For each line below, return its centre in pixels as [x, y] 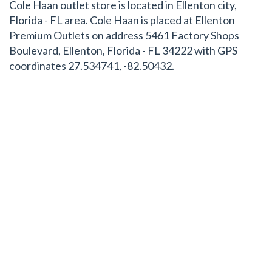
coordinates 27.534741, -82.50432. [92, 66]
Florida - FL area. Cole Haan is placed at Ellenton [122, 20]
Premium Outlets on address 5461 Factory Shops [124, 35]
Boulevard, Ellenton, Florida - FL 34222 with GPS [123, 50]
